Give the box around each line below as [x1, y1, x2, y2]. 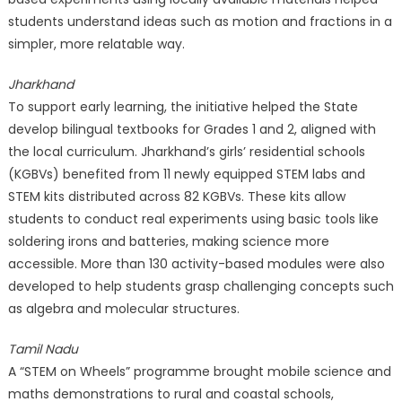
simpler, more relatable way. [7, 34, 185, 53]
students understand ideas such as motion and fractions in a [7, 12, 392, 31]
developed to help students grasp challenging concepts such [7, 276, 394, 295]
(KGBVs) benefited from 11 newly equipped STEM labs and [7, 164, 365, 183]
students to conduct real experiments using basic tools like [7, 209, 379, 228]
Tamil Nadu [7, 339, 78, 358]
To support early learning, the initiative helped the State [7, 97, 358, 116]
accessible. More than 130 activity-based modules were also [7, 254, 385, 273]
